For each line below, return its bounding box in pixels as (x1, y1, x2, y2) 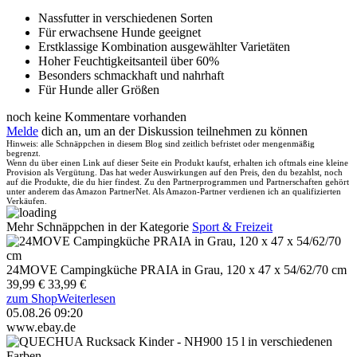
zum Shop (6, 291, 57, 305)
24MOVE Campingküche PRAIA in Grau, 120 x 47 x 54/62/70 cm (6, 262, 347, 277)
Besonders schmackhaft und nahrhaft (38, 68, 224, 82)
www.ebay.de (6, 320, 76, 334)
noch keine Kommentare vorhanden (6, 109, 186, 124)
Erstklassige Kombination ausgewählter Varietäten (38, 39, 290, 53)
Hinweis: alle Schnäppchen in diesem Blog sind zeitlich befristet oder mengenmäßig (6, 138, 315, 148)
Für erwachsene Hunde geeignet (38, 25, 201, 39)
